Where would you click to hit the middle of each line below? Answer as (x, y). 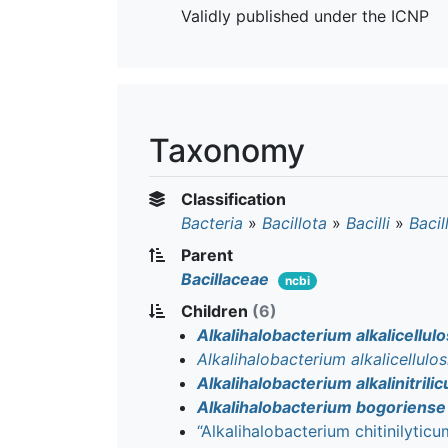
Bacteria (212, 222)
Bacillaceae (225, 278)
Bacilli (368, 222)
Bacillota (294, 222)
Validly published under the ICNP (305, 15)
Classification (231, 198)
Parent (205, 254)
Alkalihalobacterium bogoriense (321, 406)
